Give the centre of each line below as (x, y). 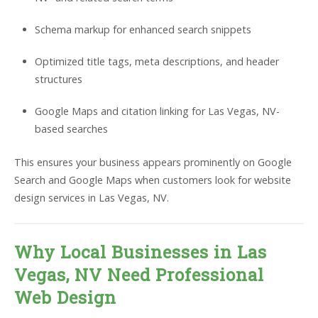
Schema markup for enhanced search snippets (143, 30)
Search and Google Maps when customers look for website (153, 180)
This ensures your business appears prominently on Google (153, 162)
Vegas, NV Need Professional (139, 274)
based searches (71, 129)
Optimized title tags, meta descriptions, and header (157, 62)
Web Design (65, 297)
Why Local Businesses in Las (141, 252)
